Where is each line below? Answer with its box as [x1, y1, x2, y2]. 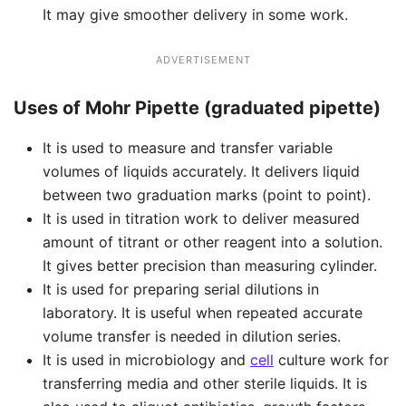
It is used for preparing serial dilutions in [43, 280, 319, 299]
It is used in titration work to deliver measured [43, 209, 360, 228]
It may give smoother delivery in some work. [43, 5, 348, 24]
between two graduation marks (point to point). [43, 186, 371, 205]
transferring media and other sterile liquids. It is [43, 374, 367, 393]
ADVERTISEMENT [155, 53, 251, 67]
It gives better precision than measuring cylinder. [43, 256, 377, 275]
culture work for [274, 351, 389, 370]
